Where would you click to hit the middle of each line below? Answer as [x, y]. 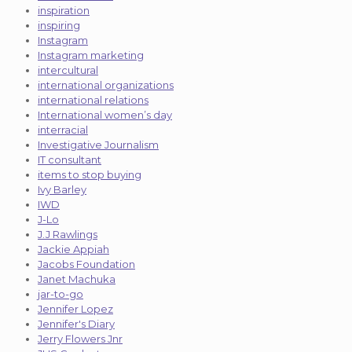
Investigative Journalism [98, 144]
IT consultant [70, 159]
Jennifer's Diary [76, 323]
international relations [93, 99]
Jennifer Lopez [75, 308]
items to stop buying [90, 174]
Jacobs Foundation [86, 264]
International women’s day [105, 114]
